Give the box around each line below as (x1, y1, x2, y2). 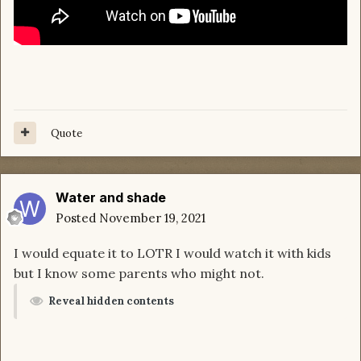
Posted (56, 210, 99, 226)
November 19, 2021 (99, 210, 205, 226)
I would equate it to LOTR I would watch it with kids (14, 244, 331, 261)
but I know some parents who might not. (14, 264, 268, 281)
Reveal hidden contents (48, 293, 174, 308)
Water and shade (56, 189, 166, 205)
